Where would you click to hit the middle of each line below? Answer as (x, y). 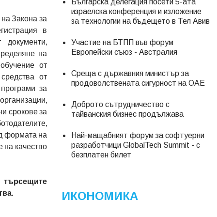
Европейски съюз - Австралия (124, 52)
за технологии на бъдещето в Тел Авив (140, 21)
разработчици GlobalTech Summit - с (136, 145)
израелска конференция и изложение (136, 11)
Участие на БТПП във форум (122, 42)
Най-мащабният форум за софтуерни (138, 135)
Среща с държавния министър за (130, 73)
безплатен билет (101, 155)
